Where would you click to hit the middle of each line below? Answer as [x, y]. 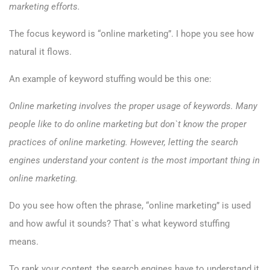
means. [24, 242]
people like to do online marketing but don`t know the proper [128, 124]
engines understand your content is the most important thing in [134, 161]
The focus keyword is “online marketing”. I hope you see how [131, 34]
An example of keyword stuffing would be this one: [110, 79]
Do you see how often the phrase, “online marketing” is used [130, 206]
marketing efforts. [45, 7]
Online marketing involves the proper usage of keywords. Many [133, 106]
